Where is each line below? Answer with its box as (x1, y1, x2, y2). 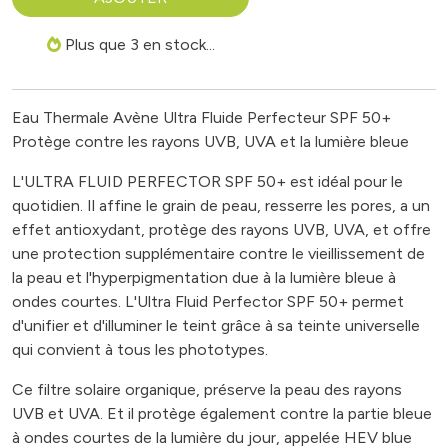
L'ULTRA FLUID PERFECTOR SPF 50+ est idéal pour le (12, 172, 403, 191)
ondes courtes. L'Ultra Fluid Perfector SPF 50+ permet (12, 292, 404, 311)
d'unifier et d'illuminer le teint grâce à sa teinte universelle (12, 316, 420, 335)
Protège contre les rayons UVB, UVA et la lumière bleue (12, 132, 409, 151)
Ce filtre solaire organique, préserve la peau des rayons (12, 380, 402, 399)
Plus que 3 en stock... (60, 35, 215, 54)
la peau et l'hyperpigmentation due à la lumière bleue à (12, 268, 396, 287)
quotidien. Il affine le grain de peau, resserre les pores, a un (12, 196, 430, 215)
